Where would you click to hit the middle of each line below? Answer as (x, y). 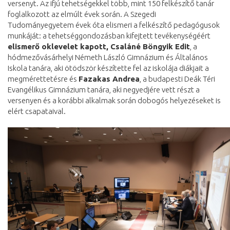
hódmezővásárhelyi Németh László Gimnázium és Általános (108, 57)
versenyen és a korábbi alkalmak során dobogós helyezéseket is (114, 101)
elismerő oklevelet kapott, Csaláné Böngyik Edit (99, 47)
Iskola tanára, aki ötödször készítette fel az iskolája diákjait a (108, 68)
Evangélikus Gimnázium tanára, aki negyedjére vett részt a (104, 90)
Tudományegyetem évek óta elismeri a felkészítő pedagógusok (114, 25)
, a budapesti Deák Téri (177, 79)
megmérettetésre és (43, 79)
